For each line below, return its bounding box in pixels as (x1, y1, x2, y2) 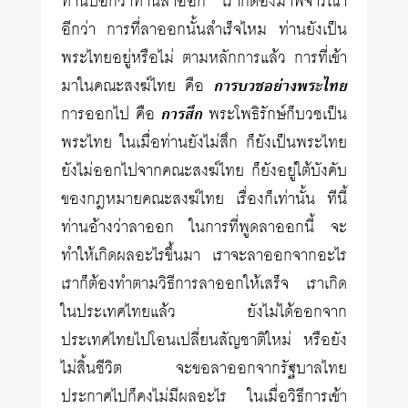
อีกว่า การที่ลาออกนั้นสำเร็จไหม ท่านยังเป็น (61, 15, 347, 45)
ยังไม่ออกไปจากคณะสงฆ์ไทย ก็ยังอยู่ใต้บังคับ (61, 157, 347, 186)
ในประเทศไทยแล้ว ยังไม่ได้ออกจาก (61, 298, 347, 327)
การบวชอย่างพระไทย (212, 72, 347, 100)
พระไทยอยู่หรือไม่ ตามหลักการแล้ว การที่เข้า (61, 44, 347, 73)
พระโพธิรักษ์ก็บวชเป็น (202, 100, 347, 129)
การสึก (160, 100, 203, 128)
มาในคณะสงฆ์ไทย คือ (61, 72, 213, 101)
